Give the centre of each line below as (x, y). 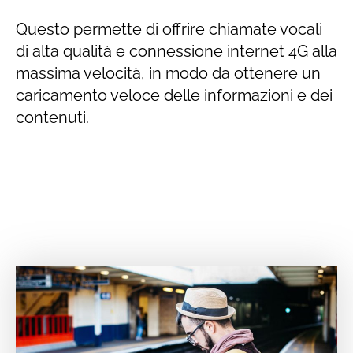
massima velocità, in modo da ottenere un (168, 73)
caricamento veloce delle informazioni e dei (174, 95)
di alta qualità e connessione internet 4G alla (176, 51)
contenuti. (52, 117)
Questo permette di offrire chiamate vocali (169, 29)
